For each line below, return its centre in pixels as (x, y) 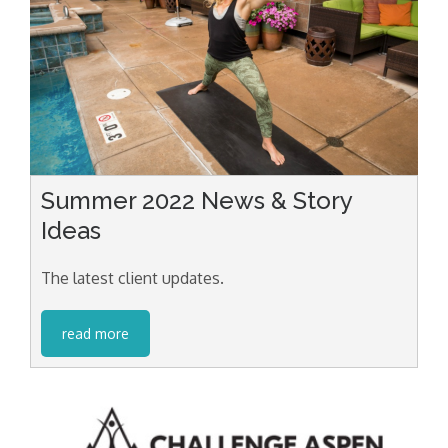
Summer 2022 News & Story (196, 201)
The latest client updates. (132, 278)
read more (95, 334)
